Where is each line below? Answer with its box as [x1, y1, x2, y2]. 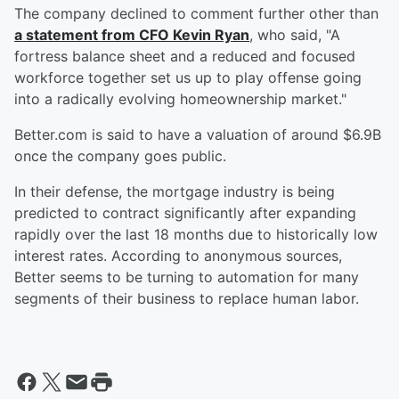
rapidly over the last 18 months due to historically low [14, 225, 378, 243]
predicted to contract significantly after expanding [14, 204, 356, 222]
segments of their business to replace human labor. [14, 289, 359, 307]
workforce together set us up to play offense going [14, 69, 362, 86]
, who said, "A [249, 26, 340, 44]
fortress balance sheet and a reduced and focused [14, 47, 355, 65]
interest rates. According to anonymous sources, [14, 247, 342, 265]
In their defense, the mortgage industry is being [14, 183, 335, 200]
